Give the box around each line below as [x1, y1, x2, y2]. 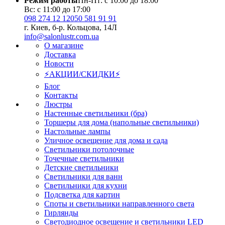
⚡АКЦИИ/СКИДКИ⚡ [44, 70, 120, 79]
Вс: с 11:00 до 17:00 [24, 5, 90, 14]
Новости [44, 59, 74, 68]
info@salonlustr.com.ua [24, 32, 99, 41]
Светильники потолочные [44, 145, 134, 154]
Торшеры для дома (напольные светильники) [44, 118, 199, 127]
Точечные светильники [44, 154, 124, 163]
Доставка [44, 50, 76, 59]
